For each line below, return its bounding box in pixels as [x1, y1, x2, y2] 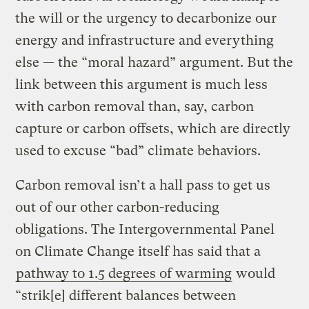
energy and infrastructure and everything [15, 32, 275, 48]
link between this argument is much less [15, 76, 268, 92]
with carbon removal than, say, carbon [15, 98, 255, 114]
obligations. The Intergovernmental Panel [15, 221, 275, 237]
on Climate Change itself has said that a [15, 243, 261, 259]
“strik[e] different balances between [15, 287, 237, 303]
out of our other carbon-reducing [15, 199, 220, 215]
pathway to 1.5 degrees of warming [16, 265, 232, 281]
